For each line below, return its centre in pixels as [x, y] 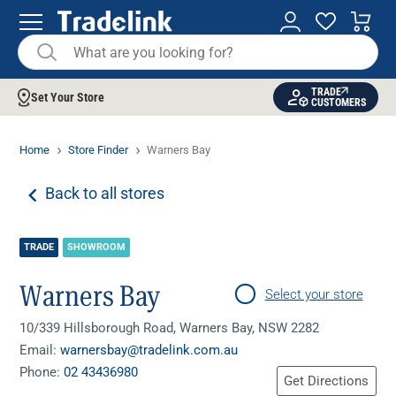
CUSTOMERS [338, 103]
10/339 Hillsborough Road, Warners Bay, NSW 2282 [170, 327]
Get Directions [327, 381]
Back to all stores [105, 193]
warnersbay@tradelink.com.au [149, 350]
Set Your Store [68, 97]
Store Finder [99, 150]
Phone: [42, 372]
